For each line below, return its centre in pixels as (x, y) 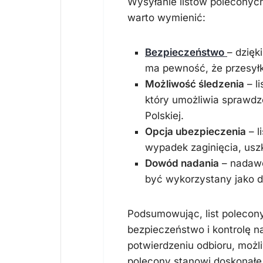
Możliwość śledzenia (195, 84)
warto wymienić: (166, 18)
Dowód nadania (182, 163)
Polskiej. (164, 116)
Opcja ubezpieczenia (195, 131)
